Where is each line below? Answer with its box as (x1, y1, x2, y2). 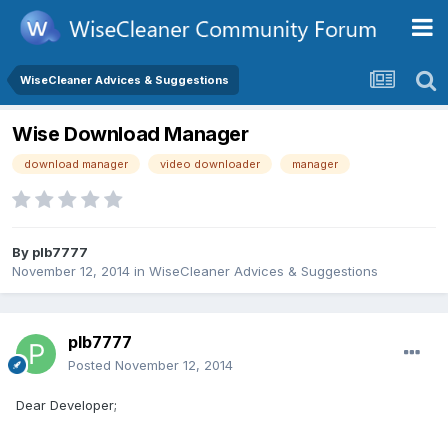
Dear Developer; (16, 397, 117, 414)
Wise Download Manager (12, 122, 249, 147)
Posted (68, 357, 115, 374)
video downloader (160, 157, 260, 172)
